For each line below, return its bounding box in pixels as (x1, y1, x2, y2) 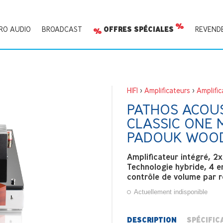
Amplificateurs (144, 86, 190, 95)
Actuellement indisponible (132, 188, 208, 196)
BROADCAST (42, 25, 82, 34)
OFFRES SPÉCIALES (103, 25, 174, 34)
